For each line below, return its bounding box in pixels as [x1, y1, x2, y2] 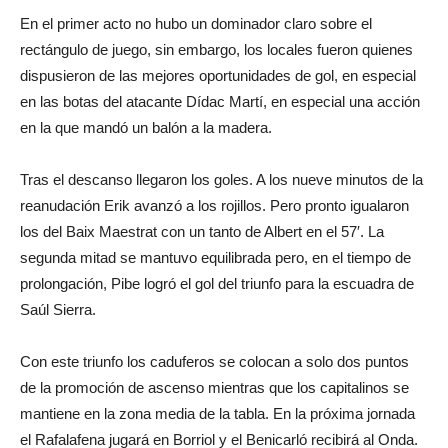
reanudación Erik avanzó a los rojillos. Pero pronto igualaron [20, 196, 409, 214]
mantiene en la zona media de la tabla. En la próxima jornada [20, 404, 415, 422]
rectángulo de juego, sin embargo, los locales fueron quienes [20, 40, 413, 58]
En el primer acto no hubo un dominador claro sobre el [20, 14, 372, 32]
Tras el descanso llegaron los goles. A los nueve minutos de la [20, 170, 423, 188]
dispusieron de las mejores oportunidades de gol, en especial [20, 66, 416, 84]
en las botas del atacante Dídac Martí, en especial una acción [20, 92, 420, 110]
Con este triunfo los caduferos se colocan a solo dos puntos [20, 352, 409, 370]
